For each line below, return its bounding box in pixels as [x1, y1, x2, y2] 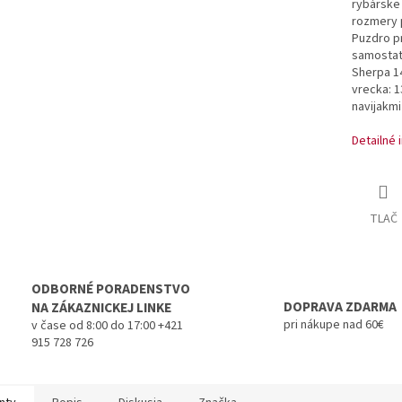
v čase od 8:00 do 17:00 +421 [31, 317, 183, 336]
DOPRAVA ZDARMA [284, 297, 397, 318]
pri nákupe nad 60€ [284, 316, 384, 335]
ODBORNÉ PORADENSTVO [31, 279, 190, 300]
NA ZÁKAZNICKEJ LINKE [31, 298, 171, 319]
